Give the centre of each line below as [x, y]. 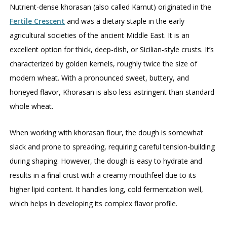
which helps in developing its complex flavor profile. [94, 204]
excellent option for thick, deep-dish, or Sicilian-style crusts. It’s [112, 50]
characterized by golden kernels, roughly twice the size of [104, 64]
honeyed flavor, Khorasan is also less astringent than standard [112, 92]
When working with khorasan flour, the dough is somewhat [107, 133]
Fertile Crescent [37, 21]
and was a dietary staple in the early [125, 21]
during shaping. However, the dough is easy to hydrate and [106, 161]
